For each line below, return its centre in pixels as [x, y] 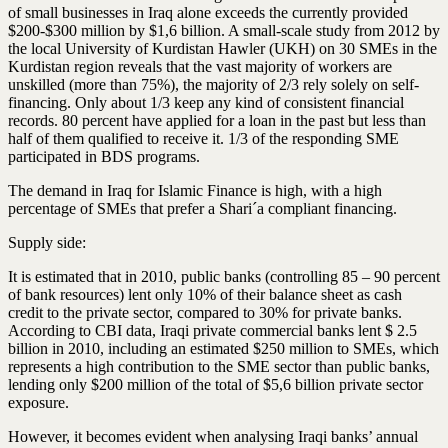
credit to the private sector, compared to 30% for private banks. [205, 312]
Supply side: [47, 242]
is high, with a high [319, 190]
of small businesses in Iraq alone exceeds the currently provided [208, 12]
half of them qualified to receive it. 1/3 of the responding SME [203, 138]
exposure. [38, 402]
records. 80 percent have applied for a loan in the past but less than [217, 120]
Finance [232, 190]
